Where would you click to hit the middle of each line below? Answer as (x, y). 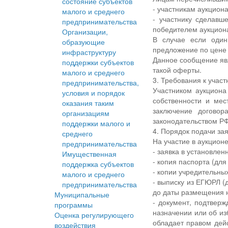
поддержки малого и (96, 123)
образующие (83, 42)
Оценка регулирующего (94, 215)
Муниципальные (82, 195)
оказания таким (88, 103)
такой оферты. (177, 70)
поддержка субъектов (98, 164)
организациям (86, 113)
